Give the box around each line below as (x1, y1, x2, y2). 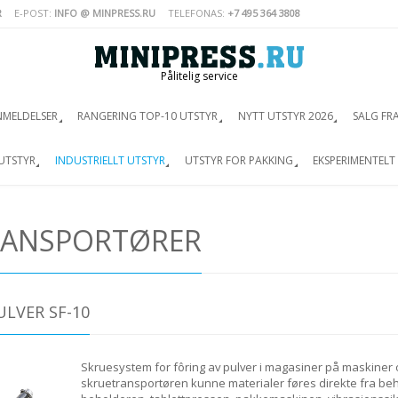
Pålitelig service (160, 68, 238, 84)
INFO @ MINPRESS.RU (54, 5, 155, 20)
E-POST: (14, 5, 54, 20)
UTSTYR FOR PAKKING (184, 152, 293, 168)
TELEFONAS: (168, 5, 227, 20)
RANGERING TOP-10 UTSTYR (77, 108, 219, 123)
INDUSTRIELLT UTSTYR (54, 152, 165, 168)
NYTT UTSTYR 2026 (237, 108, 333, 123)
